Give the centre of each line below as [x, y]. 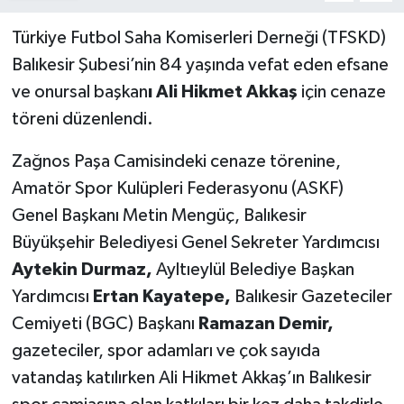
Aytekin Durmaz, [82, 269]
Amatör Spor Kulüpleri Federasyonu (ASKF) [177, 188]
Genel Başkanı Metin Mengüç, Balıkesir [159, 215]
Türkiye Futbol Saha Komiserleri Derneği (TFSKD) [198, 37]
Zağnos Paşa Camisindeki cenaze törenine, [176, 161]
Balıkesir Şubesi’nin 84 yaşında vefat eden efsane [200, 64]
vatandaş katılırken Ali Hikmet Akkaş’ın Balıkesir [191, 377]
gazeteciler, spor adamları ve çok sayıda [165, 350]
